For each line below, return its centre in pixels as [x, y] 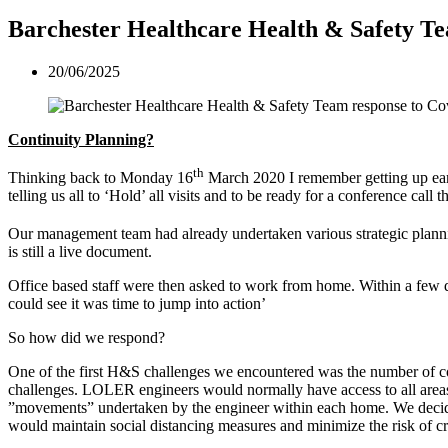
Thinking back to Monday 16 [100, 178]
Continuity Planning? [81, 139]
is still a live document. [80, 252]
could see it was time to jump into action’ [137, 304]
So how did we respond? [86, 338]
